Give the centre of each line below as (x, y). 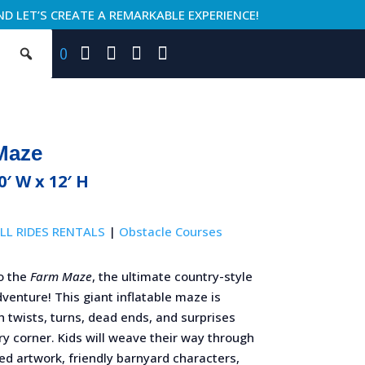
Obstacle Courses (170, 232)
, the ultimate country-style (172, 276)
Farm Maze (61, 276)
